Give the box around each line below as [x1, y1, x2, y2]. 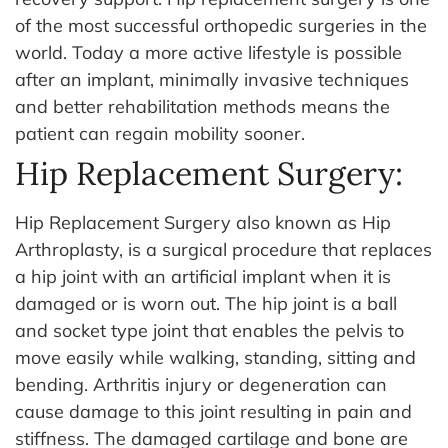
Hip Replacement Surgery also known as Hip [15, 210, 391, 234]
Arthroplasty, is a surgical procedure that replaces [15, 237, 432, 261]
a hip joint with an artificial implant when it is [15, 264, 391, 288]
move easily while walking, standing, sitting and [15, 345, 416, 369]
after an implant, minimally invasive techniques [15, 67, 409, 91]
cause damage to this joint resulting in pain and [15, 399, 412, 423]
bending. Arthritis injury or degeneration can [15, 372, 387, 396]
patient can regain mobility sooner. [15, 121, 305, 145]
